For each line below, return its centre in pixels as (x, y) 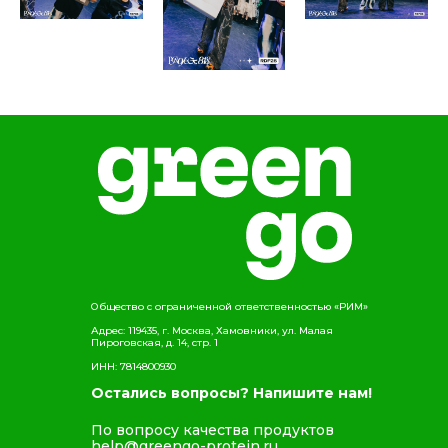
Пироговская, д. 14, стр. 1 (154, 342)
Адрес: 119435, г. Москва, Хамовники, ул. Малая (212, 330)
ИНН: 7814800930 (133, 366)
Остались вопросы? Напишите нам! (231, 392)
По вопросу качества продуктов (212, 429)
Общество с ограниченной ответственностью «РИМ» (229, 306)
